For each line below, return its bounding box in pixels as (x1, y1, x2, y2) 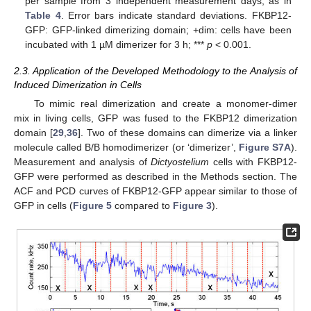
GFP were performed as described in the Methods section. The (14, 171, 297, 183)
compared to (112, 200, 173, 212)
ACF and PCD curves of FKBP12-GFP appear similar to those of (14, 185, 297, 197)
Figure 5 (73, 200, 112, 212)
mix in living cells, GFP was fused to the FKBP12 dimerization (14, 112, 297, 124)
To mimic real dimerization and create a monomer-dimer (33, 98, 297, 110)
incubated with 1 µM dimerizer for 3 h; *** (25, 38, 208, 50)
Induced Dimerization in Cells (14, 79, 142, 91)
